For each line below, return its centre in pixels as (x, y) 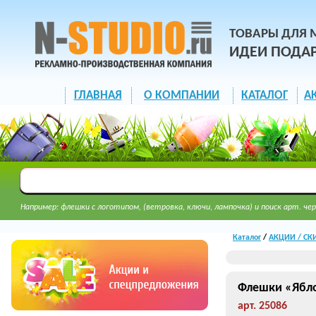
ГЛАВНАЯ (98, 96)
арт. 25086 (262, 306)
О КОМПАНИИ (182, 96)
